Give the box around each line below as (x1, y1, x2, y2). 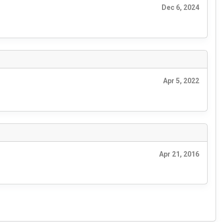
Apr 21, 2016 (159, 150, 199, 158)
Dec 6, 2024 (162, 3, 199, 12)
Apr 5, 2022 (163, 76, 199, 85)
